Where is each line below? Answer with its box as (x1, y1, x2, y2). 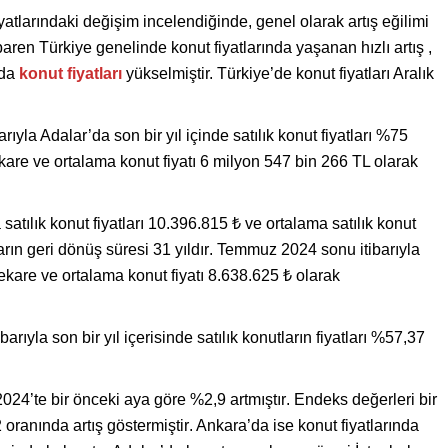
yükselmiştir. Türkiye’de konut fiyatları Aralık (126, 65, 434, 82)
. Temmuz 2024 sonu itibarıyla (209, 241, 420, 258)
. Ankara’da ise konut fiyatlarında (189, 417, 419, 434)
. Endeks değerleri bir (286, 391, 437, 408)
